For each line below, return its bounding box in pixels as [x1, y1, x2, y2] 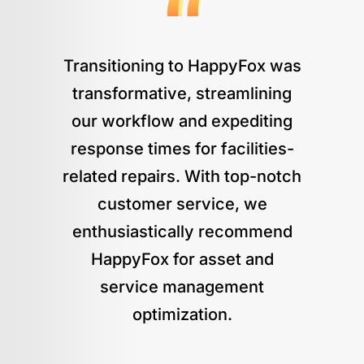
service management [100, 276, 264, 297]
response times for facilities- [70, 138, 294, 158]
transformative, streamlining [72, 83, 292, 103]
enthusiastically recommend [71, 221, 292, 241]
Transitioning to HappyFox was [63, 55, 301, 76]
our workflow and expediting [71, 110, 292, 131]
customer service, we [97, 193, 267, 214]
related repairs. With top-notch [63, 166, 301, 186]
